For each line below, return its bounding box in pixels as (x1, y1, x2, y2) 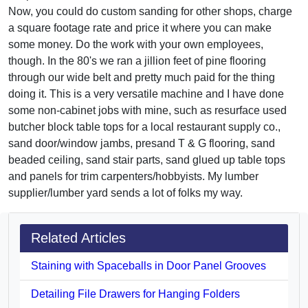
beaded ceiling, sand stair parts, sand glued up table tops (8, 153, 285, 166)
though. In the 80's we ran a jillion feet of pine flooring (8, 54, 266, 67)
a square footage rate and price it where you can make (8, 21, 272, 34)
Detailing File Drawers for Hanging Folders (31, 287, 240, 300)
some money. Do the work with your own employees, (8, 38, 263, 50)
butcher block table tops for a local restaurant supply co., (8, 120, 280, 133)
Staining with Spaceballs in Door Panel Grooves (31, 259, 266, 272)
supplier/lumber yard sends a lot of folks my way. (8, 186, 243, 199)
